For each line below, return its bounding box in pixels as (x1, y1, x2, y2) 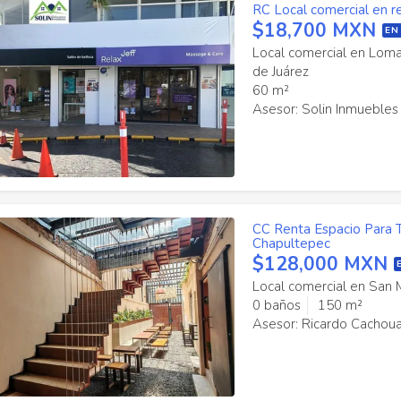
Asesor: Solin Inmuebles (252, 100, 398, 118)
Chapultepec (252, 235, 330, 252)
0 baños (252, 296, 301, 314)
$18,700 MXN (252, 18, 376, 43)
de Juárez (252, 63, 309, 81)
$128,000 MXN (252, 252, 388, 277)
